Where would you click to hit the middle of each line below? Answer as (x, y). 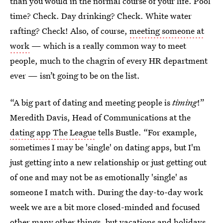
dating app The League (53, 132)
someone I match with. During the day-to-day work (107, 192)
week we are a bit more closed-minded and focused (105, 207)
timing (185, 102)
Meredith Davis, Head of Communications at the (100, 117)
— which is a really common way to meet (108, 46)
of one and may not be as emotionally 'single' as (99, 177)
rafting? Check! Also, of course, (70, 31)
